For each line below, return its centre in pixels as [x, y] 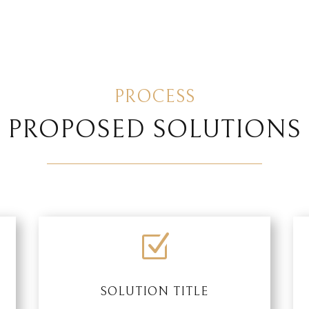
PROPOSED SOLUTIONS [154, 130]
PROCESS [154, 97]
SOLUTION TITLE [154, 291]
